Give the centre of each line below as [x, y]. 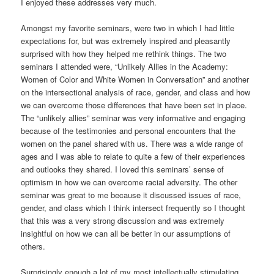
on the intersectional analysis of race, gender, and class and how [136, 92]
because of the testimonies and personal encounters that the [128, 130]
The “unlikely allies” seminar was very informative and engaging [133, 117]
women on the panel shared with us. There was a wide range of [132, 143]
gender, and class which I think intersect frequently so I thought [133, 207]
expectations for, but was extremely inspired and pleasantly [126, 40]
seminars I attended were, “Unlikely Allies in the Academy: [125, 66]
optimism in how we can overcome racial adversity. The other [129, 182]
